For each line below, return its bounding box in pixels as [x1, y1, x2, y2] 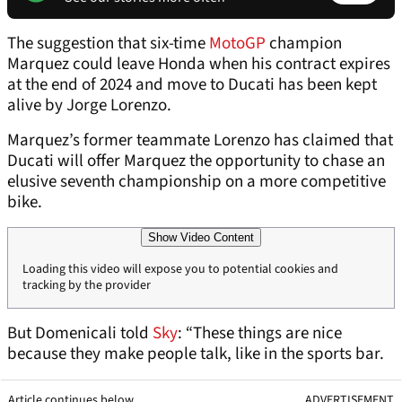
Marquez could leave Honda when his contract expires [7, 52, 390, 77]
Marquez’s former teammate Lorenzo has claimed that [7, 128, 393, 153]
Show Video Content [148, 231, 254, 245]
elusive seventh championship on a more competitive [7, 170, 386, 195]
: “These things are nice [178, 321, 342, 346]
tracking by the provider [22, 276, 151, 295]
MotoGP [209, 31, 269, 57]
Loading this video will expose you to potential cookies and [22, 260, 338, 279]
